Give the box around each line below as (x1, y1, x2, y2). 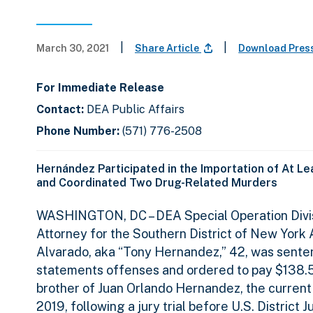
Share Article (135, 43, 201, 54)
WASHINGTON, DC (36, 208, 147, 224)
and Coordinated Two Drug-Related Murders (36, 176, 277, 190)
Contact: (36, 103, 87, 117)
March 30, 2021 (36, 43, 109, 54)
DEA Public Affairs (87, 103, 184, 117)
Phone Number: (36, 124, 122, 138)
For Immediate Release (36, 81, 164, 95)
